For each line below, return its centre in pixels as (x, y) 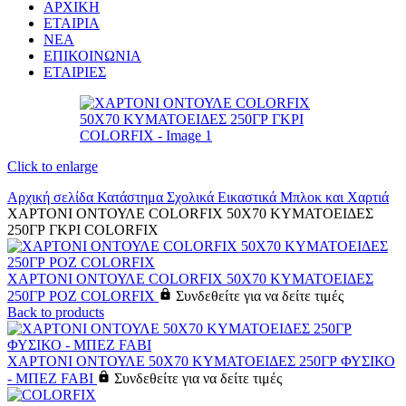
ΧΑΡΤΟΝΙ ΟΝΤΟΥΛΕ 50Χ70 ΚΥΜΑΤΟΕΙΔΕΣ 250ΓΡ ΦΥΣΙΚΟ (201, 361)
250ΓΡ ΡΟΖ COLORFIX (83, 295)
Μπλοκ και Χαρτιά (334, 197)
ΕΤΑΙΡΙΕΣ (75, 72)
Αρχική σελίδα (52, 197)
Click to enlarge (53, 166)
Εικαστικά (249, 197)
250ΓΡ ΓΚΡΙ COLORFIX (83, 229)
